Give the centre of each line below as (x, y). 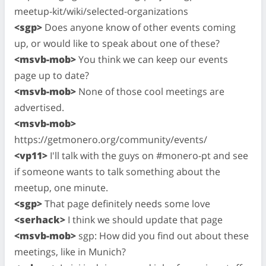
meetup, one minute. (61, 187)
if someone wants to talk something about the (117, 171)
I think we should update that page (144, 219)
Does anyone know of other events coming (139, 27)
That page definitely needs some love (126, 203)
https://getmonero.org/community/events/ (111, 139)
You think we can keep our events (152, 59)
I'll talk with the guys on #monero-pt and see (148, 155)
